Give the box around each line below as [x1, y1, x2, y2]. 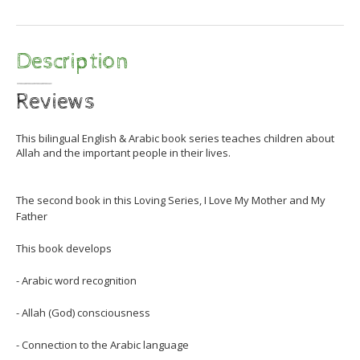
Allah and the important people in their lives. [16, 145, 231, 160]
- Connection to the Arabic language [16, 337, 189, 352]
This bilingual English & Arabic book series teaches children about [16, 130, 334, 145]
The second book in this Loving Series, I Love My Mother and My [16, 192, 325, 207]
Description [16, 48, 129, 75]
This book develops [16, 240, 112, 256]
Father [16, 208, 47, 223]
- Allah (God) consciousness [16, 305, 150, 320]
